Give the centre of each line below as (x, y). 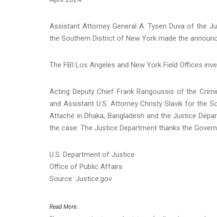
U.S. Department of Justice (92, 154)
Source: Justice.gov (81, 178)
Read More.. (64, 207)
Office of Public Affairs (86, 166)
